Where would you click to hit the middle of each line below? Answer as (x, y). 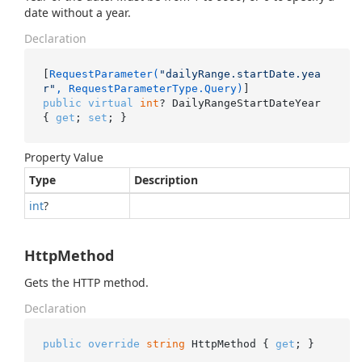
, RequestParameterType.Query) (149, 88)
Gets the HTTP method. (86, 282)
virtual (110, 103)
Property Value (64, 157)
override (114, 343)
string (165, 343)
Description (166, 180)
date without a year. (78, 13)
